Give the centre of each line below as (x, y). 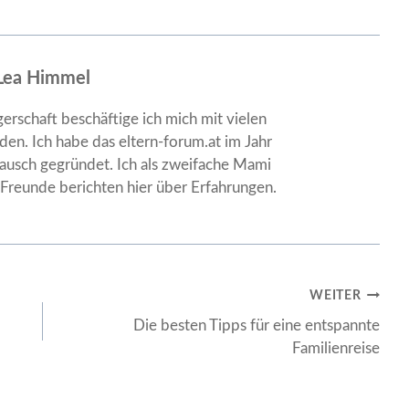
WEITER (336, 296)
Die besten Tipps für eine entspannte (256, 325)
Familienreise (336, 348)
